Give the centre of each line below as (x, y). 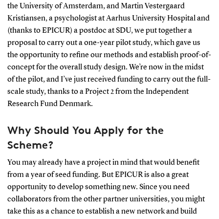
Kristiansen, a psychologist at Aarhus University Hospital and (108, 18)
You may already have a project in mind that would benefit (103, 163)
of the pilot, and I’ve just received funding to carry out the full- (109, 79)
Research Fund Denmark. (50, 104)
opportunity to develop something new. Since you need (98, 187)
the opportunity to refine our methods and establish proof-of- (109, 55)
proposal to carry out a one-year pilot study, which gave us (104, 43)
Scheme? (30, 144)
